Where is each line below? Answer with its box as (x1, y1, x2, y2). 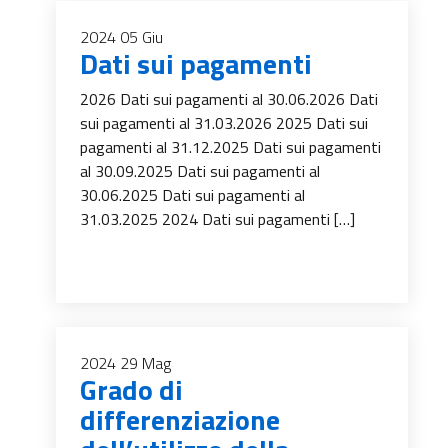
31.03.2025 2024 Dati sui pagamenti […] (80, 207, 355, 231)
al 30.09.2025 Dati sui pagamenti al (80, 159, 320, 183)
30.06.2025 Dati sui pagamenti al (80, 183, 305, 207)
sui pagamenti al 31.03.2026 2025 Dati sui (80, 111, 368, 135)
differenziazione (80, 398, 280, 441)
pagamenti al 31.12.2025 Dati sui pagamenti (80, 135, 381, 159)
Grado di (80, 368, 183, 411)
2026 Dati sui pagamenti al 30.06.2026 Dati (80, 87, 378, 111)
